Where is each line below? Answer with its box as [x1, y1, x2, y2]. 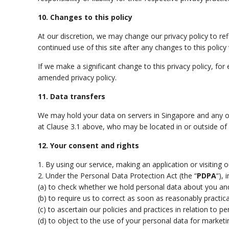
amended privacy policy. [38, 73, 117, 82]
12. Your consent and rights [38, 141, 140, 150]
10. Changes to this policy [38, 12, 133, 22]
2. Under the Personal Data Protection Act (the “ [38, 171, 197, 180]
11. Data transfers [38, 91, 106, 101]
